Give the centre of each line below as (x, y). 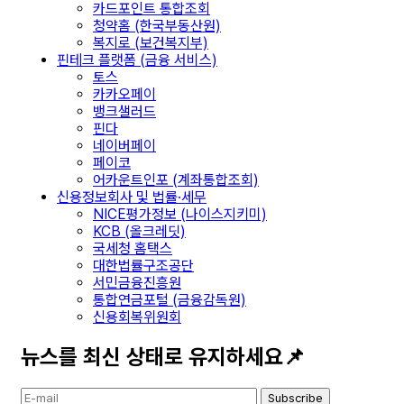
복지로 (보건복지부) (151, 43)
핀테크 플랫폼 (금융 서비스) (137, 60)
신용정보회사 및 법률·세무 (132, 197)
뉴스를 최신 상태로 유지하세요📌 (163, 357)
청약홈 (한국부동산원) (157, 26)
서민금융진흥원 (137, 283)
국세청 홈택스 (133, 249)
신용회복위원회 (137, 317)
